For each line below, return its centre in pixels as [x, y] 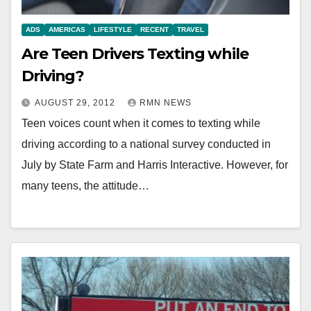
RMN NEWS [166, 102]
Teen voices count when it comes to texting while [141, 123]
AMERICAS [67, 29]
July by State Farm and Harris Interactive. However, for [155, 165]
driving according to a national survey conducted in [146, 144]
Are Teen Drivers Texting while [135, 53]
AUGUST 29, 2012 [76, 102]
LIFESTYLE [113, 29]
